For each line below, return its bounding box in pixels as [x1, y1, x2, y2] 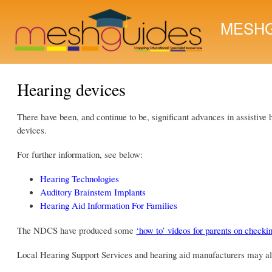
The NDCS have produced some [17, 223, 137, 236]
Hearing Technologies [39, 172, 119, 185]
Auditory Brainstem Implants [39, 185, 146, 198]
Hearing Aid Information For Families [39, 199, 177, 211]
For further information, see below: [17, 148, 143, 160]
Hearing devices [17, 78, 126, 101]
